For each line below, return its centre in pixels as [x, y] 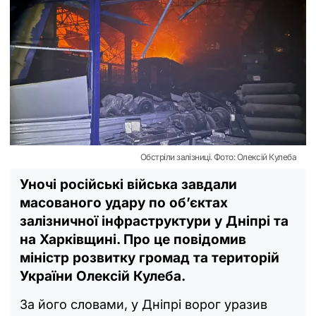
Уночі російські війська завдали [128, 184]
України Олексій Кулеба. [103, 276]
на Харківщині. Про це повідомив [133, 239]
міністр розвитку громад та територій [150, 257]
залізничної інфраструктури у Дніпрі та [154, 221]
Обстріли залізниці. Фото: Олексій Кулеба [218, 157]
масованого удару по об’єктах [124, 202]
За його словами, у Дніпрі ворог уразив [144, 304]
